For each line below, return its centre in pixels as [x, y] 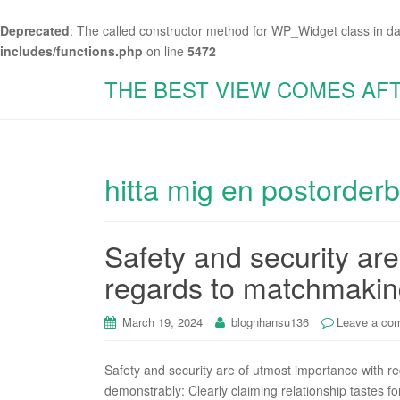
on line [165, 51]
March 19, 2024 [162, 322]
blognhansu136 [270, 322]
